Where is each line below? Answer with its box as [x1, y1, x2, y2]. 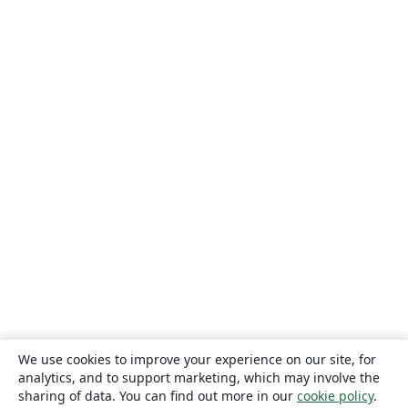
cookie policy [297, 386, 373, 404]
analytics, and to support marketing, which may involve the [18, 368, 380, 386]
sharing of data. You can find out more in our [18, 386, 297, 404]
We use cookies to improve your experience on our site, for [18, 350, 376, 368]
